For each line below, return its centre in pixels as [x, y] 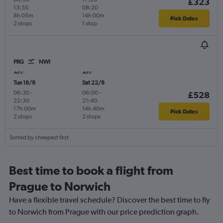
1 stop [89, 23]
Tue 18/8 [24, 82]
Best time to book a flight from [91, 170]
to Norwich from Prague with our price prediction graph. [104, 212]
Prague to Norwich [60, 186]
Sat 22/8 [93, 82]
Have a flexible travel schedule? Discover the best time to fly [110, 200]
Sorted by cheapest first [39, 137]
